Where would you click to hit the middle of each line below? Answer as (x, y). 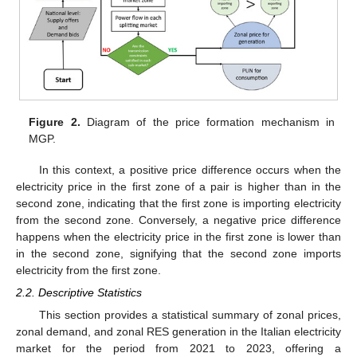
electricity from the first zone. (88, 270)
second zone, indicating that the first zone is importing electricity (178, 203)
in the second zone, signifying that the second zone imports (178, 253)
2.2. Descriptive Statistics (79, 292)
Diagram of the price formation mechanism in (207, 122)
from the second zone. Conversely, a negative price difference (178, 220)
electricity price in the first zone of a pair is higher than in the (178, 186)
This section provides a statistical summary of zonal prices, (190, 314)
